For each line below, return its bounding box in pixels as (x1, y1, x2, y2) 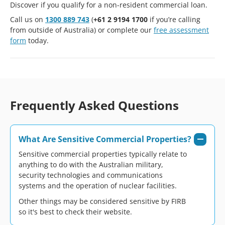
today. (26, 35, 49, 45)
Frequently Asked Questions (10, 96, 179, 114)
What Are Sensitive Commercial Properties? (19, 134, 191, 145)
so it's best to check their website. (19, 206, 132, 216)
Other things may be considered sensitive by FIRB (19, 196, 186, 206)
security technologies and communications (19, 170, 163, 180)
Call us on (10, 14, 45, 24)
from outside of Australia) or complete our (10, 25, 154, 35)
